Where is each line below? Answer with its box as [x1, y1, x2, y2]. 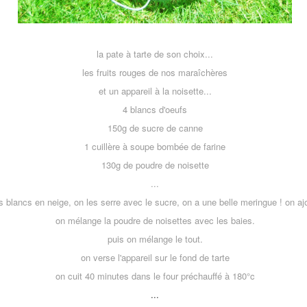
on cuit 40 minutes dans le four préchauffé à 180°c [55, 269, 255, 282]
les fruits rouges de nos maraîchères [82, 66, 228, 79]
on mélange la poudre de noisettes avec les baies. [55, 214, 255, 227]
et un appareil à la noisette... [98, 84, 212, 97]
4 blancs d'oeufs [123, 103, 188, 116]
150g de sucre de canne [107, 121, 203, 134]
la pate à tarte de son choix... [97, 47, 214, 60]
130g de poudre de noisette [101, 158, 209, 171]
